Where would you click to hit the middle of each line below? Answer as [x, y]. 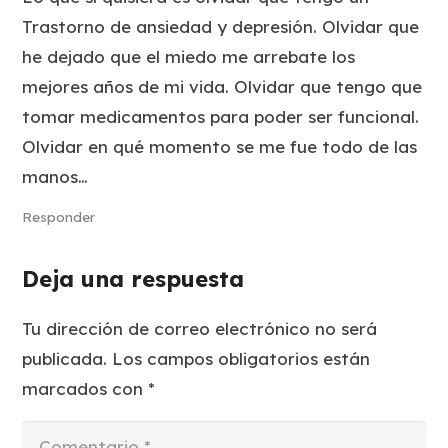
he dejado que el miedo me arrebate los [189, 56]
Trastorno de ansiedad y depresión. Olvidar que [221, 26]
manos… [55, 176]
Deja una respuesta [137, 278]
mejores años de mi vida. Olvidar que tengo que [222, 86]
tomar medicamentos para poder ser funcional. [221, 116]
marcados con [85, 389]
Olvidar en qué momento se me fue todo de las [220, 146]
